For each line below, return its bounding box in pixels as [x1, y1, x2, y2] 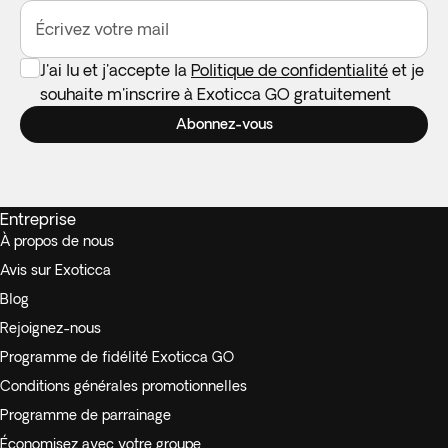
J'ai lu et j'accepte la [40, 61, 191, 79]
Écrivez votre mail [36, 20, 169, 38]
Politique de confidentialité [191, 61, 388, 79]
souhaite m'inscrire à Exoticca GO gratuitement [40, 85, 391, 103]
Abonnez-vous [175, 116, 273, 132]
